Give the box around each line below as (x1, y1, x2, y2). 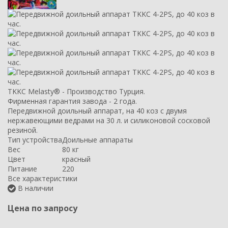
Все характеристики (8, 173, 77, 183)
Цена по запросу (8, 202, 77, 214)
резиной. (8, 125, 38, 135)
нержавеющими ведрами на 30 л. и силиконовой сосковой (8, 115, 210, 125)
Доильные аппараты (62, 134, 133, 145)
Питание (8, 163, 37, 174)
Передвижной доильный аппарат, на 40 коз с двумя (8, 105, 187, 116)
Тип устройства (8, 134, 62, 145)
